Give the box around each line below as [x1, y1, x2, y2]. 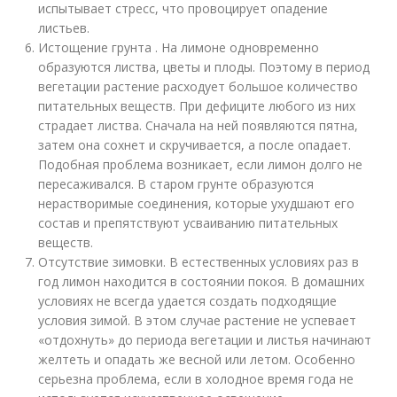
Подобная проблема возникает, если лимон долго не [38, 156, 363, 174]
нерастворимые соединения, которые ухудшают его [38, 195, 355, 213]
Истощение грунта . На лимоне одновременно [38, 39, 320, 57]
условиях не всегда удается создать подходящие [38, 292, 338, 310]
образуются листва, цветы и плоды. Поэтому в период [38, 58, 370, 76]
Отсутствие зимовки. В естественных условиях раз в [38, 253, 360, 271]
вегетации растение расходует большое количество [38, 78, 359, 96]
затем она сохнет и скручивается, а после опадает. [38, 136, 352, 154]
